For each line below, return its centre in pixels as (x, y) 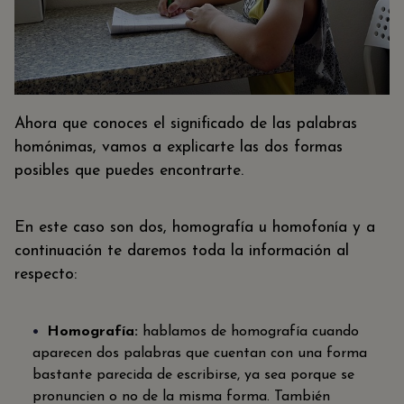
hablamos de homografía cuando (248, 331)
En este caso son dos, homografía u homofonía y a (195, 228)
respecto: (46, 275)
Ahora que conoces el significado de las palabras (186, 124)
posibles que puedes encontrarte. (129, 170)
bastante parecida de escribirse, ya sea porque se (193, 375)
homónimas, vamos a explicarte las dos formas (179, 147)
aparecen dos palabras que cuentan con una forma (200, 353)
